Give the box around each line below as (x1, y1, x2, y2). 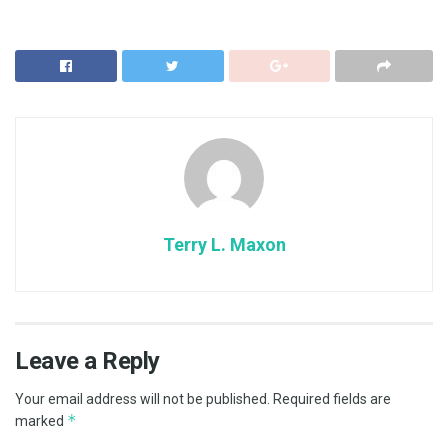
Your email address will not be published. (15, 390, 270, 407)
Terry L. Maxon (162, 233, 286, 255)
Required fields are (273, 390, 391, 407)
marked (15, 412, 67, 429)
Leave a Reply (15, 346, 160, 375)
